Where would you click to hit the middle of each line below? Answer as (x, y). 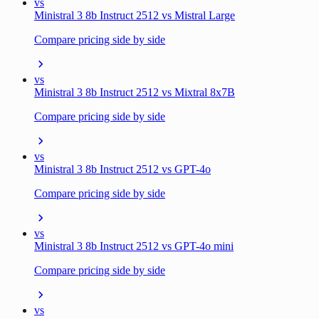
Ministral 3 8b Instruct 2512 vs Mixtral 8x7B (135, 93)
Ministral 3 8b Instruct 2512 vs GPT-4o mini (134, 246)
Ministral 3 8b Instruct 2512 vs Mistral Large (135, 16)
